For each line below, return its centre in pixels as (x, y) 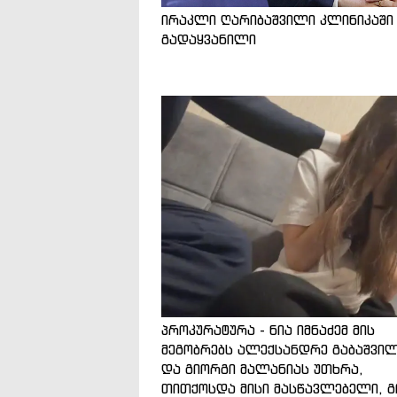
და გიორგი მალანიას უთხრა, (262, 369)
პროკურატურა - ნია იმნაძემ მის (268, 330)
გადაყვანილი (209, 39)
